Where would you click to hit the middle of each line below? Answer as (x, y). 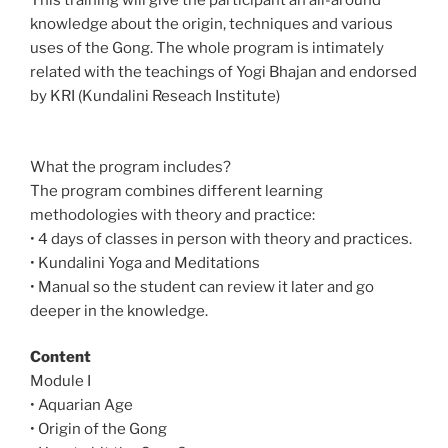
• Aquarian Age (81, 405)
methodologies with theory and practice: (172, 214)
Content (60, 357)
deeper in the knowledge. (119, 310)
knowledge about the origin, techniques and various (211, 24)
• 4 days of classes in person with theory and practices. (221, 238)
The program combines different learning (176, 190)
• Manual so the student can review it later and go (202, 286)
